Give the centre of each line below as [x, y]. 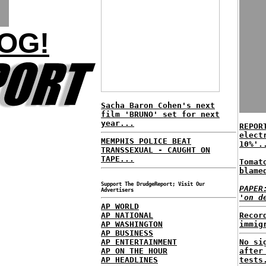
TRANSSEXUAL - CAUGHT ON [156, 150]
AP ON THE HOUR [134, 251]
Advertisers [117, 190]
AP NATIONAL [127, 215]
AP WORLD [120, 206]
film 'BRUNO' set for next [160, 114]
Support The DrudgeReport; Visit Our [153, 184]
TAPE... [118, 159]
